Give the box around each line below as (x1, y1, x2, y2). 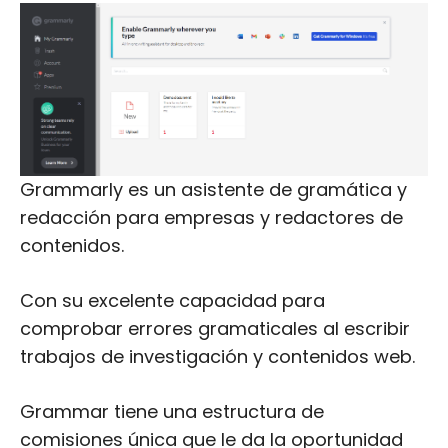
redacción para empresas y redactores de (20, 205, 403, 230)
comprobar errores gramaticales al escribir (20, 316, 410, 341)
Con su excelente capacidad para (20, 288, 325, 313)
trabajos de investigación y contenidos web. (20, 344, 415, 369)
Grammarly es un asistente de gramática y (20, 177, 407, 202)
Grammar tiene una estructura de (20, 399, 324, 424)
